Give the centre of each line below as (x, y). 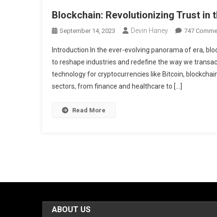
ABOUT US (71, 209)
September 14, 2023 (87, 31)
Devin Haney (149, 30)
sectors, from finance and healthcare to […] (117, 86)
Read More (89, 110)
